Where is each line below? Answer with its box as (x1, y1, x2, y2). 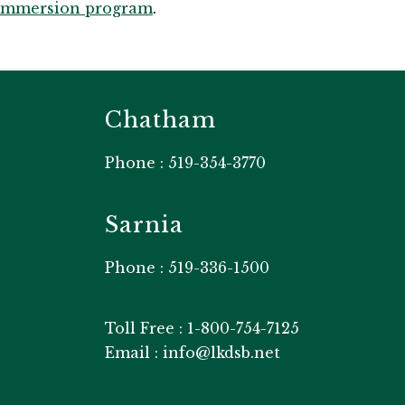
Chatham (105, 107, 216, 134)
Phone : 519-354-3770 (105, 154, 266, 173)
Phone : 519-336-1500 (105, 259, 269, 278)
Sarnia (105, 212, 184, 239)
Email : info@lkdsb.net (105, 344, 280, 363)
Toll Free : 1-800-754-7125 (105, 319, 299, 338)
